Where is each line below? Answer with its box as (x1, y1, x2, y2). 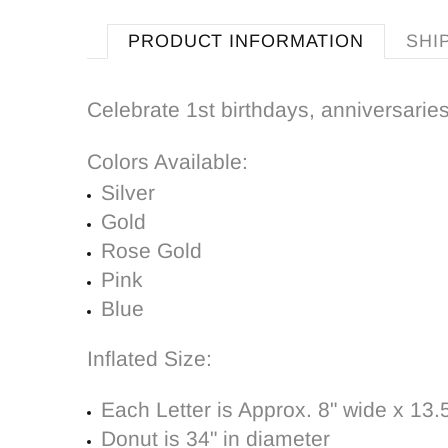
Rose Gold (101, 239, 202, 262)
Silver (101, 181, 155, 204)
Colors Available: (87, 150, 248, 173)
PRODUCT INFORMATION (128, 31, 365, 51)
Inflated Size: (87, 347, 224, 370)
